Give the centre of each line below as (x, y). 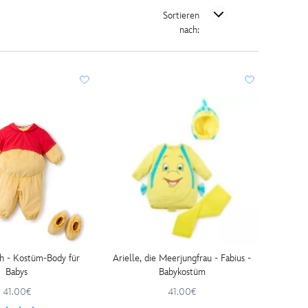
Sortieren (181, 15)
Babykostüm (182, 272)
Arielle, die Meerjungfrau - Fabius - (182, 258)
